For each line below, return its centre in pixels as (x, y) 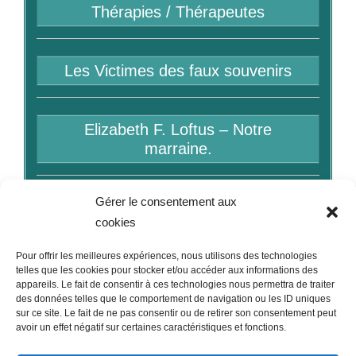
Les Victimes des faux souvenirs (178, 71)
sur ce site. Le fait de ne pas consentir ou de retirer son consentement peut (176, 313)
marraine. (178, 149)
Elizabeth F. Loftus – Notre (178, 130)
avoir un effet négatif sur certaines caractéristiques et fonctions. (151, 327)
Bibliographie (178, 208)
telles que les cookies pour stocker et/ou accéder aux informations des (167, 270)
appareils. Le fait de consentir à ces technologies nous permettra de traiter (175, 284)
